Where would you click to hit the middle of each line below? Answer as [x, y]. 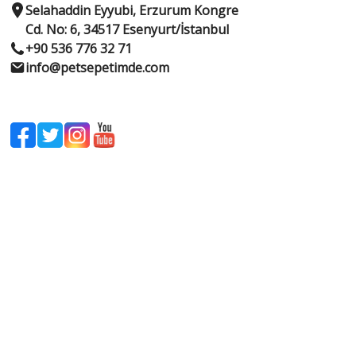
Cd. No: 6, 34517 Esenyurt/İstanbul [127, 29]
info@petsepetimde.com [97, 68]
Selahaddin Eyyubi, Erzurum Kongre [132, 10]
